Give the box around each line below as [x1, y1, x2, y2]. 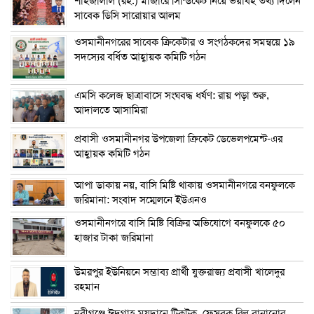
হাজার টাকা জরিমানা [74, 231, 153, 244]
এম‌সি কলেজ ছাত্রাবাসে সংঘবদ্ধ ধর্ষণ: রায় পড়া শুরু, [74, 88, 269, 102]
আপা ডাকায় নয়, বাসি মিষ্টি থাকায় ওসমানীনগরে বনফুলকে [74, 178, 295, 191]
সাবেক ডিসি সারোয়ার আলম [74, 8, 181, 22]
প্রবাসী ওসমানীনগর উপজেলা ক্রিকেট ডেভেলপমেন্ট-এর [74, 132, 282, 145]
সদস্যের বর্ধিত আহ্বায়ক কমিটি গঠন [74, 50, 206, 63]
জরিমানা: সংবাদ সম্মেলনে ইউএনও [74, 193, 207, 206]
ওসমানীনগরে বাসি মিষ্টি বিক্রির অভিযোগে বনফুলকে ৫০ [74, 216, 285, 229]
